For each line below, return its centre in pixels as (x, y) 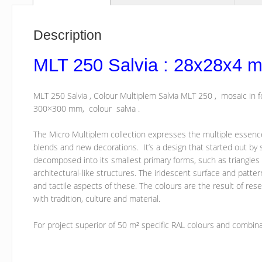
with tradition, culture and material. (97, 199)
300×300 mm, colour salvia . (87, 108)
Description (68, 35)
